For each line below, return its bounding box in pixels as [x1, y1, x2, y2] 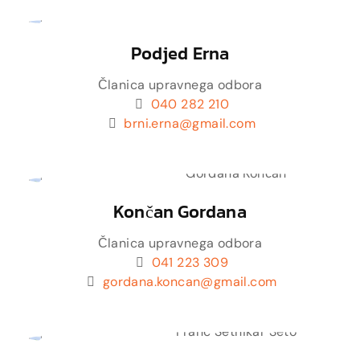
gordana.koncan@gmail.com [102, 273, 277, 290]
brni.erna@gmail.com [124, 115, 256, 132]
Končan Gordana [113, 198, 247, 225]
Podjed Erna [130, 40, 230, 67]
